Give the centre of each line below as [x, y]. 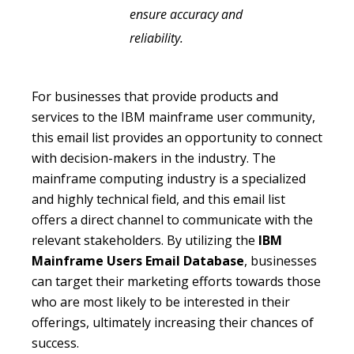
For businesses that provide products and [155, 97]
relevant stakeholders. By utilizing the [145, 241]
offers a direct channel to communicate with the [172, 220]
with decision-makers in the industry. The [154, 158]
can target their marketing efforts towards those [176, 282]
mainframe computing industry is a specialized [169, 179]
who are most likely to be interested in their [161, 302]
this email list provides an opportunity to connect [177, 138]
